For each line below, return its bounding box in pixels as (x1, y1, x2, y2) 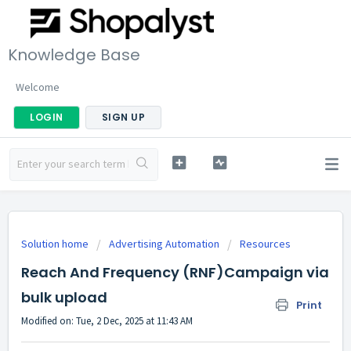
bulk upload (21, 288, 107, 307)
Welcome (16, 79, 60, 94)
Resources (240, 237, 291, 251)
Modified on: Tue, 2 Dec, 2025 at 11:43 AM (21, 314, 193, 327)
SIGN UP (101, 110, 145, 124)
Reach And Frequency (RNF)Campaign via (21, 262, 329, 282)
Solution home (21, 237, 91, 251)
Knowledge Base (8, 43, 140, 66)
